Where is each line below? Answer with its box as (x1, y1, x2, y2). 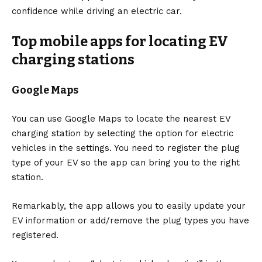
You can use (12, 113, 65, 124)
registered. (12, 229, 58, 240)
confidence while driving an (12, 5, 131, 16)
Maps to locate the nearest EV (95, 113, 230, 124)
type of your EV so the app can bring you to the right (12, 157, 240, 168)
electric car (131, 5, 180, 16)
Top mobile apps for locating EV (12, 33, 228, 50)
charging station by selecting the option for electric (12, 127, 233, 139)
